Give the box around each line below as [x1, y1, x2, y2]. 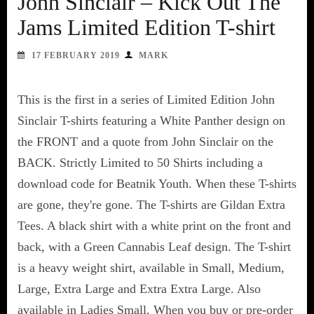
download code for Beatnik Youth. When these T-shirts [18, 176, 296, 191]
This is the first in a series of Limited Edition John [18, 92, 275, 107]
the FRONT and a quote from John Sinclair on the [18, 134, 273, 149]
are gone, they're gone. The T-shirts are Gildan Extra [18, 197, 285, 212]
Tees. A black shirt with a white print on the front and [18, 218, 291, 233]
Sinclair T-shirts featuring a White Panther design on [18, 113, 285, 128]
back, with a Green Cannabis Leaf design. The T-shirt [18, 239, 291, 254]
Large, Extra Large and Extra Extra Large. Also [18, 281, 261, 296]
